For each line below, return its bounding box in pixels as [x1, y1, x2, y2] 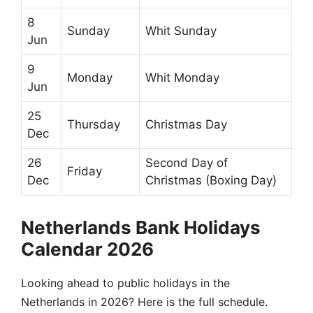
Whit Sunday [145, 23, 217, 38]
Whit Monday [145, 70, 219, 85]
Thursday [67, 117, 120, 131]
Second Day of [145, 155, 228, 170]
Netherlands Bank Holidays [21, 216, 261, 238]
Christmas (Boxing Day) [145, 173, 277, 187]
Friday [67, 163, 102, 178]
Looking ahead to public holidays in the [21, 275, 230, 290]
